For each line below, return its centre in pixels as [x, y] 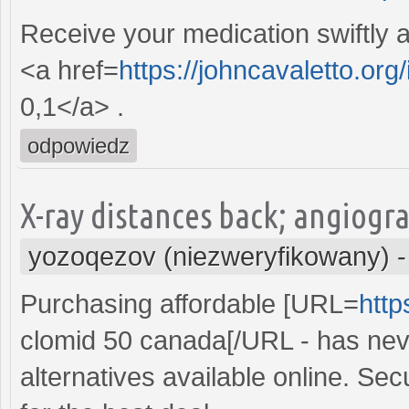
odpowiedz [79, 145]
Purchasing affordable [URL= [189, 304]
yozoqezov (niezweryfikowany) [209, 256]
